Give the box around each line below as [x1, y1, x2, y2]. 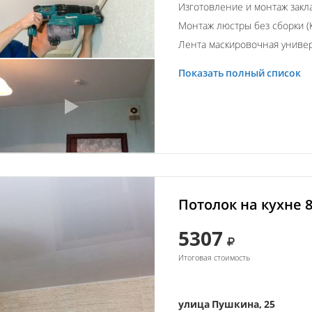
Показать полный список [178, 65, 301, 79]
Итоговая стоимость [178, 251, 250, 263]
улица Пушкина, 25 [178, 297, 275, 311]
